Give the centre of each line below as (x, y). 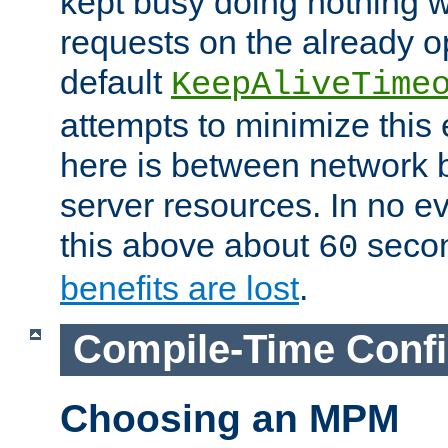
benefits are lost (179, 288)
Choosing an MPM (229, 418)
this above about (189, 245)
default (115, 82)
